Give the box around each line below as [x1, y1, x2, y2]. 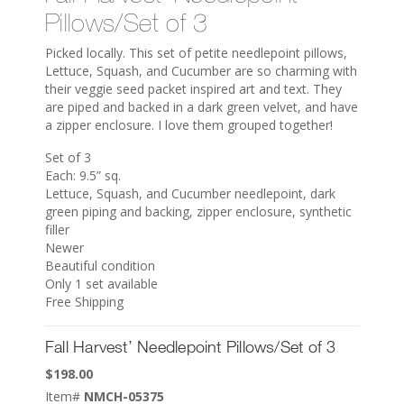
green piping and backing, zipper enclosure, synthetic [45, 202, 352, 220]
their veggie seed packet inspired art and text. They [45, 79, 342, 97]
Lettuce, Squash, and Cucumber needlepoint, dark [45, 184, 335, 202]
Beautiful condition [45, 256, 155, 274]
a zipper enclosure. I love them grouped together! [45, 115, 333, 133]
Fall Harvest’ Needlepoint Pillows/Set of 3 [45, 335, 336, 356]
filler [45, 220, 69, 238]
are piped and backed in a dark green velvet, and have [45, 97, 358, 115]
